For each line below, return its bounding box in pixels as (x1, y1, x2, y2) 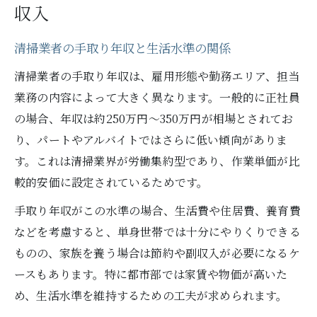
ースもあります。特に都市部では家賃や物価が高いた (14, 266, 288, 282)
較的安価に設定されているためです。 (14, 174, 209, 190)
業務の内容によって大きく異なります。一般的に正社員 (14, 89, 300, 105)
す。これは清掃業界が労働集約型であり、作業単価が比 (14, 153, 300, 169)
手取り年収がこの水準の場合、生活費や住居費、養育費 (14, 202, 301, 219)
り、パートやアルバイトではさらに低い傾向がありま (14, 132, 288, 148)
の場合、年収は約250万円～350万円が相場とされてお (14, 110, 294, 127)
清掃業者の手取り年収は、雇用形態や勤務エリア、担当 (14, 68, 300, 84)
